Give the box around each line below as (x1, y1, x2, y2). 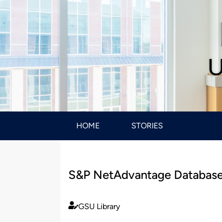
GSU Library (78, 201, 120, 211)
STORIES (131, 121, 163, 130)
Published (68, 207, 102, 217)
